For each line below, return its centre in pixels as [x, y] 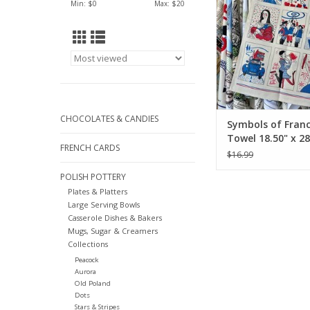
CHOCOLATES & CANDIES [109, 119]
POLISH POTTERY [93, 177]
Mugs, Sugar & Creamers [112, 231]
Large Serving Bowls [103, 205]
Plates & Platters [97, 192]
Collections [88, 244]
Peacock [86, 260]
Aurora [85, 272]
